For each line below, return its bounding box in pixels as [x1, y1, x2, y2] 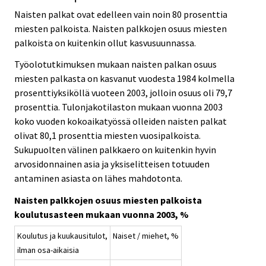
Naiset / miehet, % [113, 230, 179, 241]
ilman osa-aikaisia [17, 244, 79, 255]
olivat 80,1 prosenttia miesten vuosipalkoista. [14, 129, 201, 142]
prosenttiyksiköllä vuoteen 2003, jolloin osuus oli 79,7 [14, 87, 232, 99]
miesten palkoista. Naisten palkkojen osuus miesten [14, 22, 227, 34]
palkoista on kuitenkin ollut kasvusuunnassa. [14, 36, 196, 49]
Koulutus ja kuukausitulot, [17, 230, 107, 241]
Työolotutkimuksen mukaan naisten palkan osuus [14, 58, 217, 71]
